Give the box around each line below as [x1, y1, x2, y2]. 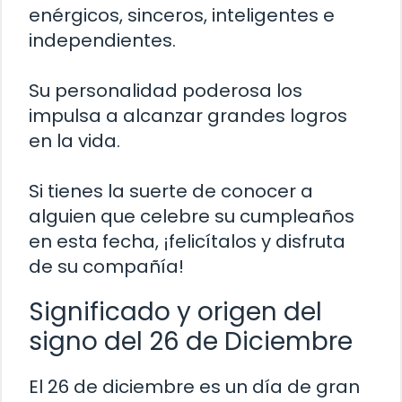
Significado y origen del [29, 294, 322, 330]
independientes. [29, 28, 176, 54]
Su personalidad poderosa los [29, 78, 302, 104]
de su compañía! [29, 254, 184, 280]
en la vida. [29, 128, 120, 154]
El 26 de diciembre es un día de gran [29, 374, 360, 400]
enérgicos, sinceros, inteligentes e [29, 3, 335, 29]
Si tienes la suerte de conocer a [29, 179, 313, 205]
